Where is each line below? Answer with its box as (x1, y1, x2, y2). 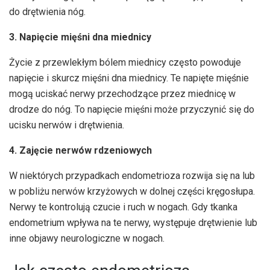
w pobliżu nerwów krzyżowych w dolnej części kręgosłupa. (9, 186, 255, 198)
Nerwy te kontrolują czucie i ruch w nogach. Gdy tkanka (9, 201, 237, 213)
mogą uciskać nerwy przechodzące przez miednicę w (9, 88, 236, 100)
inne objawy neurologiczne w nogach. (9, 233, 165, 245)
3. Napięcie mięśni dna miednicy (9, 31, 151, 43)
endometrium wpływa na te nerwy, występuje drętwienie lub (9, 217, 257, 229)
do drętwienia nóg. (9, 6, 86, 18)
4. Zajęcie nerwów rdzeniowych (9, 145, 152, 157)
